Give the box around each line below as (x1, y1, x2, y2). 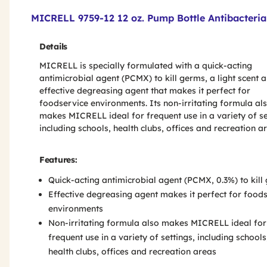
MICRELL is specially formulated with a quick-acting (39, 60, 252, 71)
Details (39, 41, 67, 52)
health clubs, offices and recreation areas (48, 246, 216, 257)
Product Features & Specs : (15, 2, 177, 17)
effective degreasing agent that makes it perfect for (39, 85, 250, 96)
